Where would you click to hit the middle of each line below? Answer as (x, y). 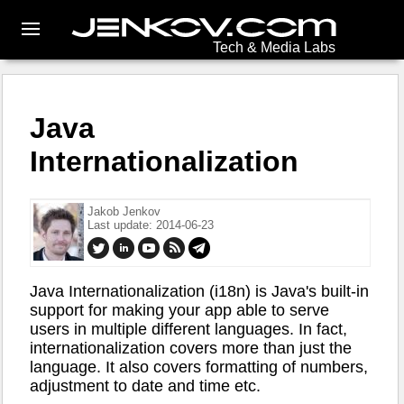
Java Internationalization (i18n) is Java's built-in (199, 292)
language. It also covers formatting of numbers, (199, 367)
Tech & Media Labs (274, 47)
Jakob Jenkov (124, 211)
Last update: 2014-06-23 (151, 225)
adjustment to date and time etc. (145, 386)
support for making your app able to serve (179, 311)
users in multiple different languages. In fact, (188, 330)
